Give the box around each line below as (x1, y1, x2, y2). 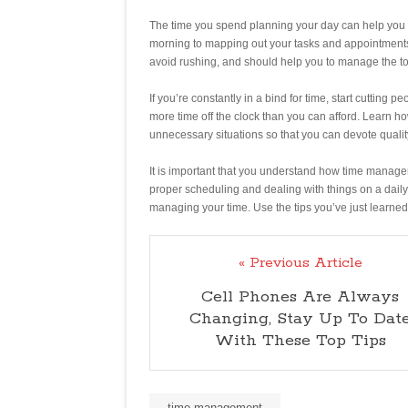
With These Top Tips (214, 331, 386, 352)
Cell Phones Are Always (201, 287, 399, 308)
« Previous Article (238, 253, 362, 273)
